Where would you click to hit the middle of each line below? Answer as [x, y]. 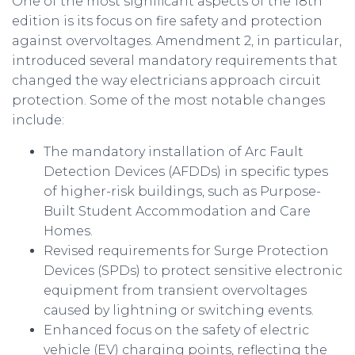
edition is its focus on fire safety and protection [167, 21]
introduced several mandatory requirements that [175, 61]
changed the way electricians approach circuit [166, 81]
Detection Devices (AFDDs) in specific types [186, 172]
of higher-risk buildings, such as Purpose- [182, 192]
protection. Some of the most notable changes [168, 101]
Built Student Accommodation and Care [177, 212]
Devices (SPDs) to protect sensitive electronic [193, 271]
